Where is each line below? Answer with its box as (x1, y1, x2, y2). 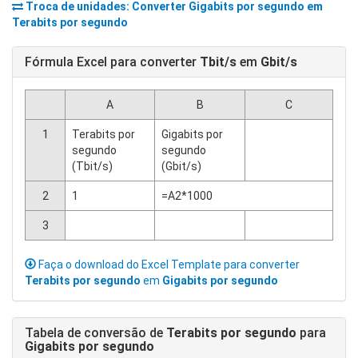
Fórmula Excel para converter (25, 54, 200, 70)
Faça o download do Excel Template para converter (36, 258, 300, 271)
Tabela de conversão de (25, 325, 166, 340)
